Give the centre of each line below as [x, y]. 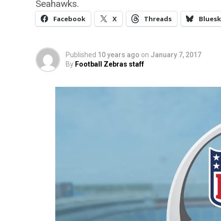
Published [81, 55]
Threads [158, 19]
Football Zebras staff [110, 64]
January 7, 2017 [176, 55]
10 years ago [119, 55]
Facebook [69, 19]
